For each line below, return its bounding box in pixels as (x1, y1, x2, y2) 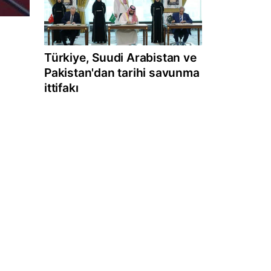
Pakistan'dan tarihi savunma (44, 65, 200, 80)
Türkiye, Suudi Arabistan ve (44, 50, 197, 65)
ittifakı (44, 80, 79, 95)
